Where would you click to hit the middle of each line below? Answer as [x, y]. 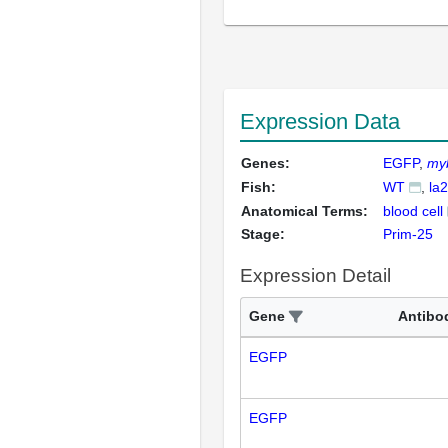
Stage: [263, 234]
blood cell [413, 211]
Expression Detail [315, 275]
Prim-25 [408, 234]
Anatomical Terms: [304, 211]
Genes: [265, 163]
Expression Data [320, 121]
